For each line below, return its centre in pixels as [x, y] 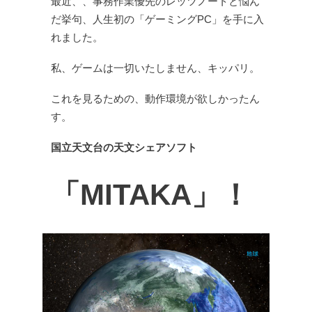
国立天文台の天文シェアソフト [124, 147]
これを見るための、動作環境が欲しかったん [155, 99]
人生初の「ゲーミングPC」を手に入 [178, 19]
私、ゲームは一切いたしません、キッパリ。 [155, 68]
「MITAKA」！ [150, 195]
